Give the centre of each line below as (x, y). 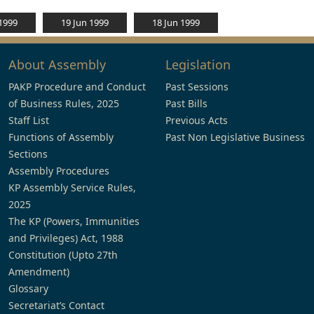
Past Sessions (197, 87)
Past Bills (186, 103)
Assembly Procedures (59, 171)
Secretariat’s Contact (56, 305)
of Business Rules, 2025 (64, 103)
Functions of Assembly (61, 137)
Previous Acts (197, 120)
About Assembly (57, 64)
